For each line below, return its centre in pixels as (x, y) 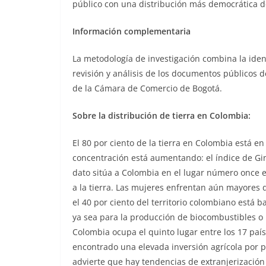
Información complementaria (132, 31)
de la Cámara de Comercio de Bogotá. (147, 88)
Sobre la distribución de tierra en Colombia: (161, 116)
